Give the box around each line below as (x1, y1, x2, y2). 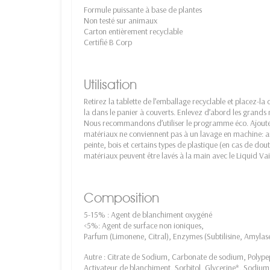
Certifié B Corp (84, 36, 132, 48)
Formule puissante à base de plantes (84, 4, 202, 15)
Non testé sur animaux (84, 14, 157, 26)
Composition (84, 189, 159, 206)
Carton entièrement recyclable (84, 25, 183, 37)
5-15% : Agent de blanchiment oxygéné (84, 209, 212, 220)
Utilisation (84, 75, 137, 93)
